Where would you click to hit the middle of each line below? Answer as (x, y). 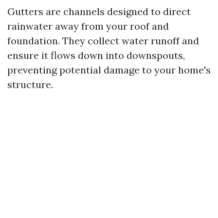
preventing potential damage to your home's (109, 70)
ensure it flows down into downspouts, (96, 55)
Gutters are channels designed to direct (99, 11)
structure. (30, 84)
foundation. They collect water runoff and (103, 41)
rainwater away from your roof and (88, 26)
